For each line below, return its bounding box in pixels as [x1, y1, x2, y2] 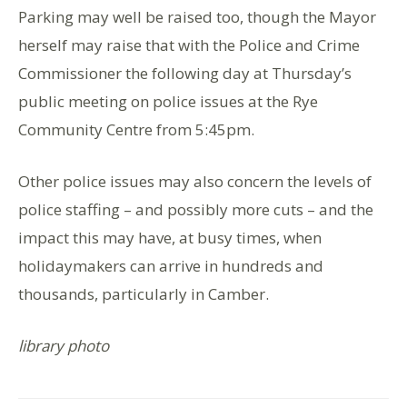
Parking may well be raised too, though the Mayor [18, 6, 376, 28]
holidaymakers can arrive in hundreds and [18, 255, 323, 277]
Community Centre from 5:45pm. [18, 119, 254, 141]
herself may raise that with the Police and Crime [18, 35, 360, 56]
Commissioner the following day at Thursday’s [18, 63, 352, 84]
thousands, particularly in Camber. [18, 283, 269, 305]
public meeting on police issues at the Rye [18, 91, 318, 113]
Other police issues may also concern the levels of [18, 171, 372, 193]
